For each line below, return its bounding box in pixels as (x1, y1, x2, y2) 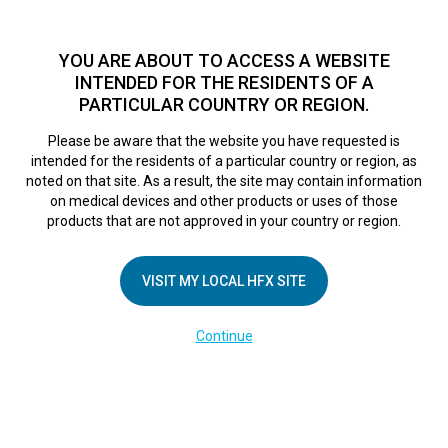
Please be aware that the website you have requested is (48, 133, 400, 149)
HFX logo (19, 112, 84, 132)
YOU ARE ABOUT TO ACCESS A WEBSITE (58, 50, 390, 71)
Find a (366, 21, 407, 37)
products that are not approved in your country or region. (47, 213, 401, 229)
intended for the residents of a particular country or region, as (31, 153, 417, 169)
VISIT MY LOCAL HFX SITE (142, 273, 306, 289)
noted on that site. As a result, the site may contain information (26, 173, 422, 189)
